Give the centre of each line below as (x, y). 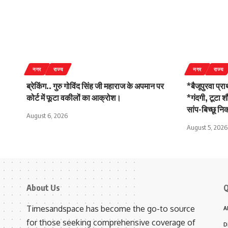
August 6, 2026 (47, 116)
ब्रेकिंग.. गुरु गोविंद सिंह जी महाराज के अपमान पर (95, 86)
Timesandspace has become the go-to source (111, 209)
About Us (43, 188)
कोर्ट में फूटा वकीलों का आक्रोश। (74, 98)
